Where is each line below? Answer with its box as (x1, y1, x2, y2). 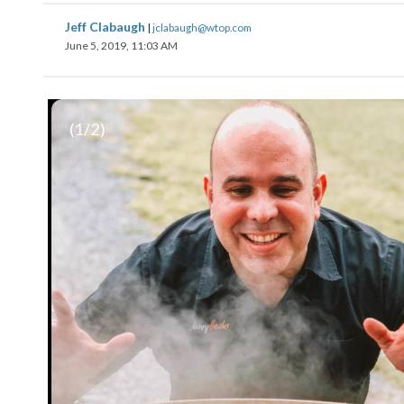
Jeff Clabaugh (65, 19, 148, 34)
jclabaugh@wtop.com (152, 21, 252, 33)
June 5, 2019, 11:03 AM (65, 39, 178, 52)
